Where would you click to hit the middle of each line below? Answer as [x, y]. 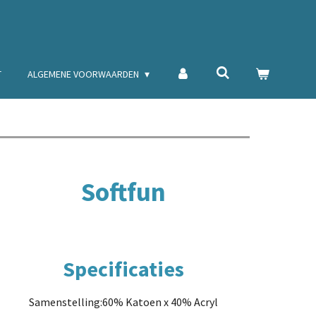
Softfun [123, 192]
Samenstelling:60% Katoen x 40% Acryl [123, 302]
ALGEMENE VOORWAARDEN [84, 74]
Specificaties [123, 268]
